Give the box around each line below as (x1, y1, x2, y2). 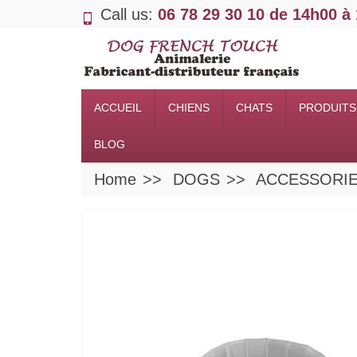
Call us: (100, 5, 158, 23)
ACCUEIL (94, 101, 142, 114)
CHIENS (168, 101, 210, 114)
